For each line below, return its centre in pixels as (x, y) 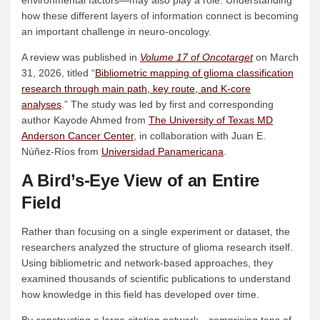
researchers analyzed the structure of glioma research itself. (157, 247)
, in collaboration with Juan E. (200, 136)
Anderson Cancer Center (77, 136)
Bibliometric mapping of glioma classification (194, 73)
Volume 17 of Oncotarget (196, 57)
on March (276, 57)
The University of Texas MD (211, 120)
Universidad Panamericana (162, 152)
